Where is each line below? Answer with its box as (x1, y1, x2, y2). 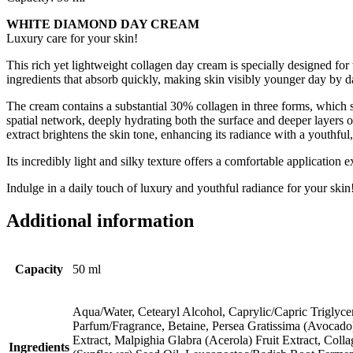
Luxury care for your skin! (6, 31, 138, 45)
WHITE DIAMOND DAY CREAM (6, 17, 199, 31)
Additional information (6, 210, 194, 232)
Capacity (15, 262, 63, 277)
